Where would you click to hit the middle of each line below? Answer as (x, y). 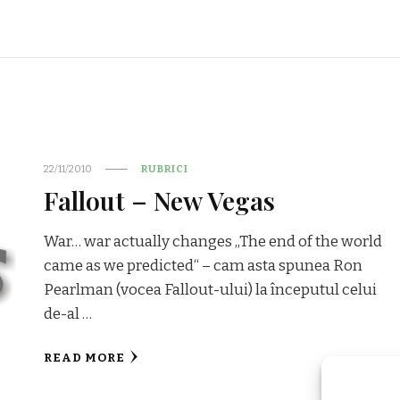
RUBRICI (165, 168)
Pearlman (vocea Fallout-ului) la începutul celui (211, 289)
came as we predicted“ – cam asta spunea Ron (204, 265)
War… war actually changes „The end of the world (213, 241)
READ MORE (85, 358)
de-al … (68, 313)
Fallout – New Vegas (160, 200)
